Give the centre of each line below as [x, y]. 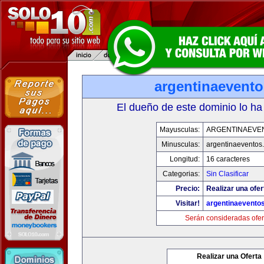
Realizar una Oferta [229, 256]
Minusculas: [180, 144]
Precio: [187, 189]
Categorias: [181, 174]
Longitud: [184, 159]
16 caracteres [228, 159]
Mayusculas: [179, 130]
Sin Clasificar [227, 174]
